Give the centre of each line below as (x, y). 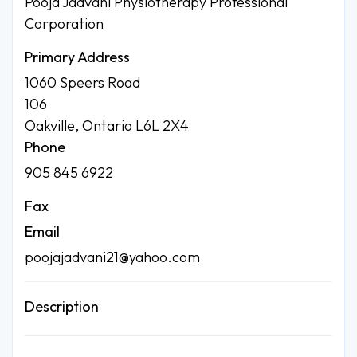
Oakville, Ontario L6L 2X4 (107, 125)
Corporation (64, 23)
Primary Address (77, 57)
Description (62, 306)
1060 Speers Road (82, 82)
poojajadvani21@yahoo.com (112, 257)
